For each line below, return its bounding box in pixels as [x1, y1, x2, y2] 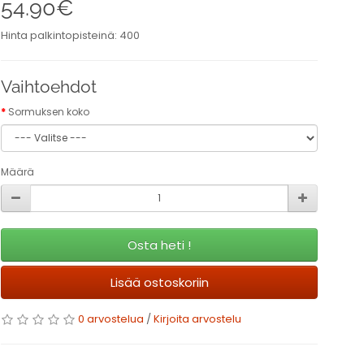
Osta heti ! [128, 236, 191, 254]
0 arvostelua [78, 311, 144, 327]
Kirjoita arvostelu [154, 311, 241, 327]
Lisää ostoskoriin [110, 274, 209, 292]
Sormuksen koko [8, 105, 89, 119]
